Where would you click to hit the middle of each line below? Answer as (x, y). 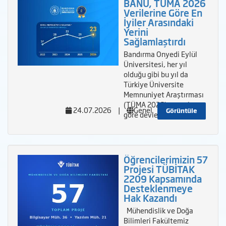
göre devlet (142, 115)
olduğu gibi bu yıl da (156, 74)
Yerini (136, 32)
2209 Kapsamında (163, 179)
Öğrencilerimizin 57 (166, 160)
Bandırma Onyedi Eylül (160, 54)
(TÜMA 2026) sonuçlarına (165, 104)
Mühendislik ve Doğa (158, 210)
